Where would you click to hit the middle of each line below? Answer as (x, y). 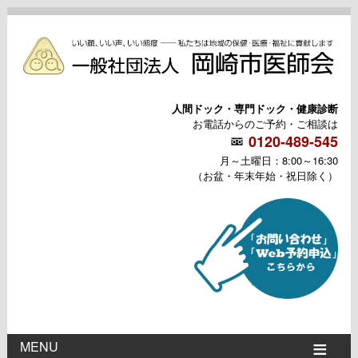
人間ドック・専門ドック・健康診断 (255, 108)
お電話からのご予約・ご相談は (265, 123)
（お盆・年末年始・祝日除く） (265, 175)
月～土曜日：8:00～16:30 (278, 160)
